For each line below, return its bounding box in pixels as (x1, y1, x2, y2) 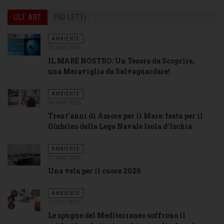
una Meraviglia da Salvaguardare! (47, 66, 170, 76)
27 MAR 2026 (47, 154, 81, 161)
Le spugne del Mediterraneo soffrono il (47, 210, 185, 220)
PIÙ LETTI (53, 12, 86, 22)
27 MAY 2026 (47, 44, 80, 51)
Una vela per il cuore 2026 (47, 165, 140, 175)
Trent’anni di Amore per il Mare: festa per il (47, 110, 203, 120)
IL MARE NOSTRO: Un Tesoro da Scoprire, (47, 55, 194, 65)
